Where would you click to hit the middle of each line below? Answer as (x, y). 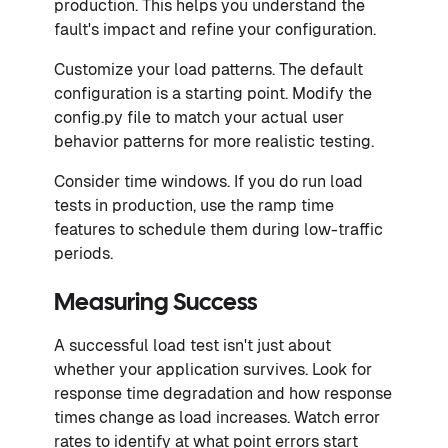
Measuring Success (155, 303)
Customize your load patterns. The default (208, 69)
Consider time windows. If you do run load (208, 181)
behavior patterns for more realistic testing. (214, 141)
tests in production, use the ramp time (194, 205)
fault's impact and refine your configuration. (215, 29)
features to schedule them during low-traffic (218, 229)
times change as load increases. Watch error (217, 417)
